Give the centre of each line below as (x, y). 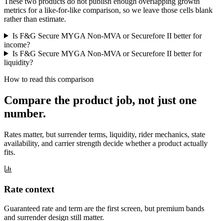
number (23, 113)
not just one (167, 100)
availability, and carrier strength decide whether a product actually (106, 143)
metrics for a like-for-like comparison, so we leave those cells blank (108, 10)
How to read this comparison (49, 79)
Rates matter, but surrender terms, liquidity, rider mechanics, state (105, 134)
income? (17, 44)
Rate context (29, 189)
